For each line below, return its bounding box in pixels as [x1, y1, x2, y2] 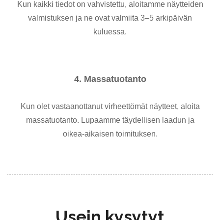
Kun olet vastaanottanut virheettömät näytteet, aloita [20, 102, 200, 110]
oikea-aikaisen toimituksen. [62, 129, 158, 138]
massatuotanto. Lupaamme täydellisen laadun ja [26, 115, 194, 124]
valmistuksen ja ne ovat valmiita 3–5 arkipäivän [28, 13, 192, 22]
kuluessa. [93, 27, 127, 36]
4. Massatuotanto [74, 74, 146, 84]
